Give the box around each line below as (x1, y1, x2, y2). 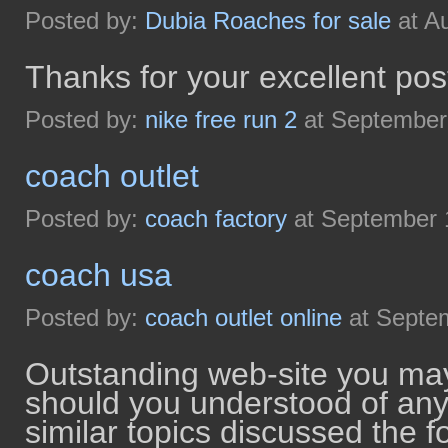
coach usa (25, 257, 172, 293)
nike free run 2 (145, 106, 297, 133)
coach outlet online (145, 304, 342, 331)
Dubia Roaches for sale (145, 7, 391, 34)
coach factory (145, 205, 287, 232)
